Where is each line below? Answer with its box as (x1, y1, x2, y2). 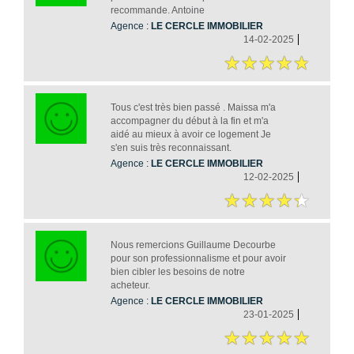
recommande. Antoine (110, 4, 205, 16)
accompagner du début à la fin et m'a (110, 115, 269, 126)
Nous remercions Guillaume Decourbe (110, 239, 276, 250)
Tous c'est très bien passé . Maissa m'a (110, 101, 276, 113)
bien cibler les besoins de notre (110, 265, 245, 277)
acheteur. (110, 279, 150, 291)
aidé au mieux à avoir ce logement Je (110, 128, 271, 140)
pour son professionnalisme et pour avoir (110, 252, 286, 264)
